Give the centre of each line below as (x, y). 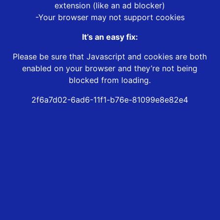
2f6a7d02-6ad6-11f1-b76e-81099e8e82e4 (110, 100)
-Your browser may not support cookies (110, 17)
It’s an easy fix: (110, 37)
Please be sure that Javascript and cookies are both (110, 57)
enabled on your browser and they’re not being (110, 69)
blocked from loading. (110, 80)
